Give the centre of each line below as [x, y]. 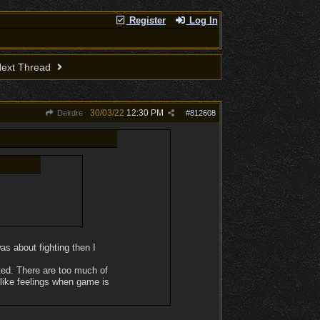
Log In [202, 20]
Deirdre [69, 113]
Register [146, 20]
